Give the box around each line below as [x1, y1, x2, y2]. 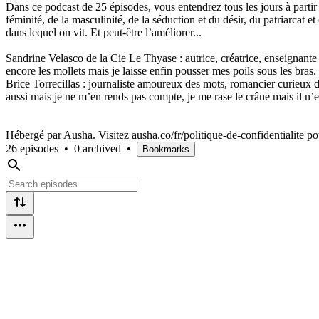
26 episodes [6, 142, 58, 155]
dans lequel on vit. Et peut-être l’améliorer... [6, 26, 202, 38]
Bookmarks [142, 143, 189, 155]
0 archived [74, 142, 121, 155]
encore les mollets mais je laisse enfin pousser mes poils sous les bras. [6, 64, 316, 77]
